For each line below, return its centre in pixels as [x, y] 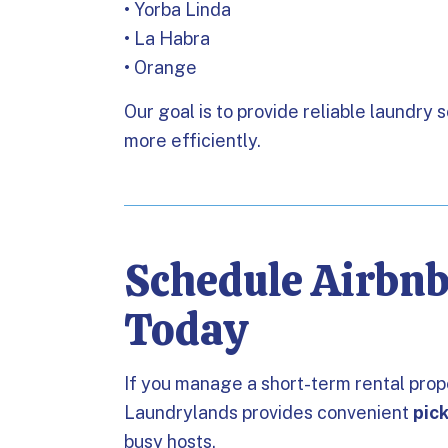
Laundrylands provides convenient [268, 412]
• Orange [160, 67]
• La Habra [167, 38]
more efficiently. [192, 140]
